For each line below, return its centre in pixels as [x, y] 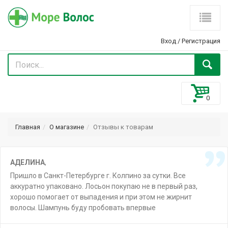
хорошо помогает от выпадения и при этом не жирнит [101, 197]
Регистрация [201, 41]
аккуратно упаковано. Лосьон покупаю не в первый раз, [104, 186]
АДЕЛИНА [27, 162]
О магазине [67, 127]
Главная [28, 127]
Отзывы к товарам [123, 127]
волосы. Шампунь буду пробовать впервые [83, 208]
